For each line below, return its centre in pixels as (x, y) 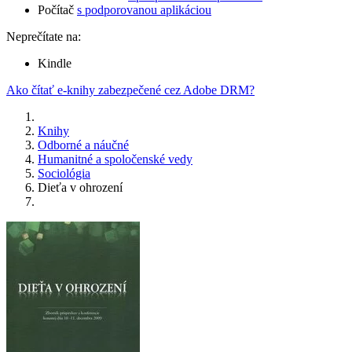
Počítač (57, 10)
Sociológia (64, 174)
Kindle (55, 64)
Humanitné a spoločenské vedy (115, 159)
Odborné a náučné (83, 145)
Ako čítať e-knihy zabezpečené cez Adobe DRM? (130, 90)
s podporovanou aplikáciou (144, 10)
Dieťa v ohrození (80, 188)
